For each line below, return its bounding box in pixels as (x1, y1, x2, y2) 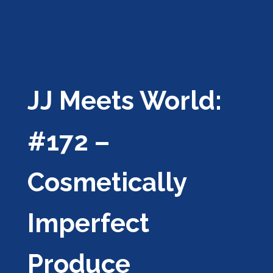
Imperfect (27, 208, 149, 238)
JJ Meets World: (27, 86, 222, 116)
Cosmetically (27, 168, 186, 197)
